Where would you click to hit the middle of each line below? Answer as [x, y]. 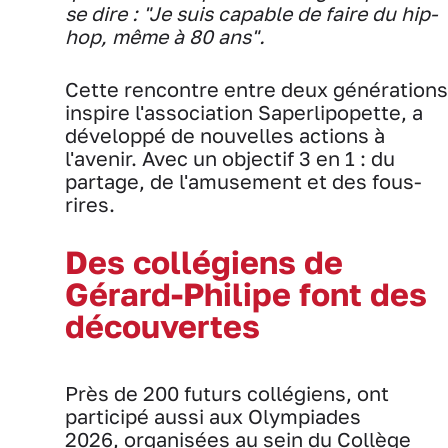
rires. [92, 204]
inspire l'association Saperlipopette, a [244, 112]
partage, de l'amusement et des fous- [243, 181]
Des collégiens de [204, 261]
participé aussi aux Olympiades [213, 416]
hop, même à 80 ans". [167, 36]
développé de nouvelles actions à [225, 135]
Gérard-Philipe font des [246, 293]
